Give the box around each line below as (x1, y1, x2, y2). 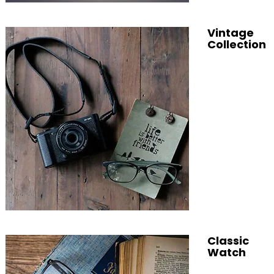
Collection (207, 37, 266, 52)
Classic (207, 233, 249, 248)
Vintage (207, 25, 254, 40)
